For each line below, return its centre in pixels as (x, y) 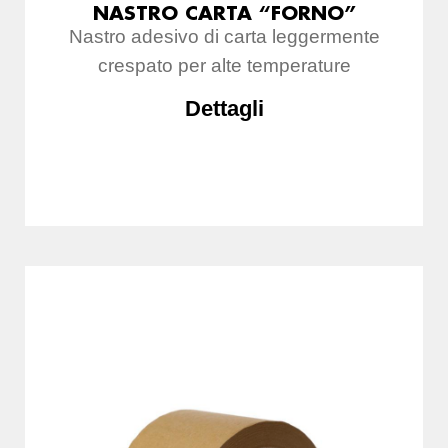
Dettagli (224, 109)
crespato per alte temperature (224, 66)
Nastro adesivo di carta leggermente (224, 37)
